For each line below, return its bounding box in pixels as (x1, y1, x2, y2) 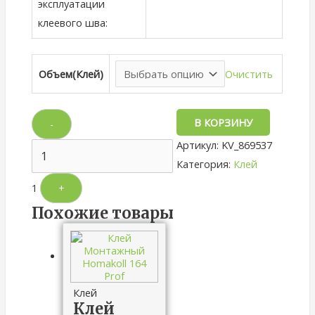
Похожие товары (32, 202, 174, 223)
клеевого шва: (38, 15, 108, 30)
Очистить (225, 66, 274, 81)
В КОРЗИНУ (194, 115, 253, 129)
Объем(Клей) (38, 66, 103, 81)
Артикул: (176, 137, 222, 152)
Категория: (176, 156, 234, 171)
